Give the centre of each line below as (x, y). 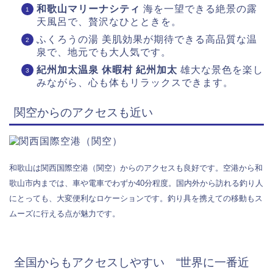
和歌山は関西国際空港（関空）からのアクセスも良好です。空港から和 (136, 168)
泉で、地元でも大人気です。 (104, 52)
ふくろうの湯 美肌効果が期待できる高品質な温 (147, 39)
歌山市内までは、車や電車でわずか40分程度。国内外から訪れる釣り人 (136, 183)
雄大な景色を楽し (220, 69)
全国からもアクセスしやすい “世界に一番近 (132, 263)
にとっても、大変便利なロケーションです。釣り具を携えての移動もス (136, 198)
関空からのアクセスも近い (83, 112)
